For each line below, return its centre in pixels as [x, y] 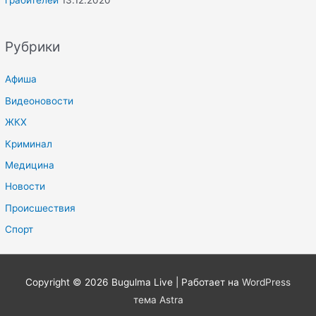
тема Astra [158, 300]
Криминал [29, 144]
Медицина [30, 165]
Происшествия [41, 208]
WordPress [266, 282]
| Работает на [207, 282]
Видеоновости [39, 101]
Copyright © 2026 [68, 282]
